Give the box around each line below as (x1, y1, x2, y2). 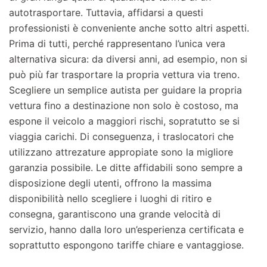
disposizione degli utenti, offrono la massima (9, 177, 212, 190)
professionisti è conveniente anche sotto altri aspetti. (9, 22, 249, 35)
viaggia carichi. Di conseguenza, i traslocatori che (9, 131, 234, 143)
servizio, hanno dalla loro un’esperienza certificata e (9, 223, 244, 236)
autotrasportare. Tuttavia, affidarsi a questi (9, 7, 203, 19)
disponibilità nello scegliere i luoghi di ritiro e (9, 193, 212, 205)
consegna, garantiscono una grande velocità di (9, 208, 221, 221)
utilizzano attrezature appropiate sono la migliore (9, 146, 233, 159)
